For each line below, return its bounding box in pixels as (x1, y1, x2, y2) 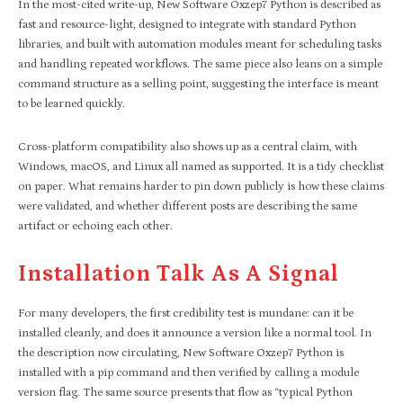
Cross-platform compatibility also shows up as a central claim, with (18, 139, 357, 154)
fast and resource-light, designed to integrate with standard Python (18, 17, 356, 31)
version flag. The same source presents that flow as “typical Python (18, 385, 353, 399)
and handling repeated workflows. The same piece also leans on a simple (18, 57, 382, 71)
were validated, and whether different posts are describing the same (18, 199, 357, 213)
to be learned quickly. (18, 96, 125, 111)
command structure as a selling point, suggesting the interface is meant (18, 76, 379, 91)
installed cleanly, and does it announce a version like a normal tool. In (18, 326, 372, 340)
